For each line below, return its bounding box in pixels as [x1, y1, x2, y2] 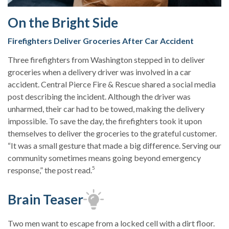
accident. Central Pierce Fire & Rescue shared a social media [8, 79, 216, 89]
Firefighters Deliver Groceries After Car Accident [8, 36, 194, 46]
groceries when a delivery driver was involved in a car [8, 67, 191, 77]
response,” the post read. [8, 165, 92, 175]
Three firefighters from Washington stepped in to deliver [8, 55, 205, 65]
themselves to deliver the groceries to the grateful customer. [8, 128, 217, 139]
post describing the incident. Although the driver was [8, 91, 191, 102]
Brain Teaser [8, 191, 83, 208]
